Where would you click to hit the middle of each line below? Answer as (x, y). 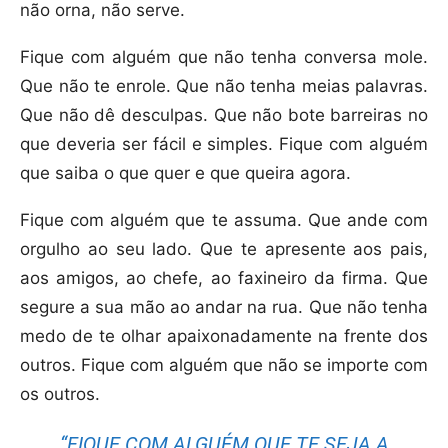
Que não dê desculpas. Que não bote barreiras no (224, 115)
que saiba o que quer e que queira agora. (185, 173)
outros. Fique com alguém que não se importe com (224, 365)
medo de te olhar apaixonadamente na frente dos (224, 336)
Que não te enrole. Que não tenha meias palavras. (224, 86)
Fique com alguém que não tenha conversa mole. (224, 57)
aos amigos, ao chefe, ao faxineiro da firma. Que (224, 278)
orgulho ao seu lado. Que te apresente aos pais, (224, 249)
